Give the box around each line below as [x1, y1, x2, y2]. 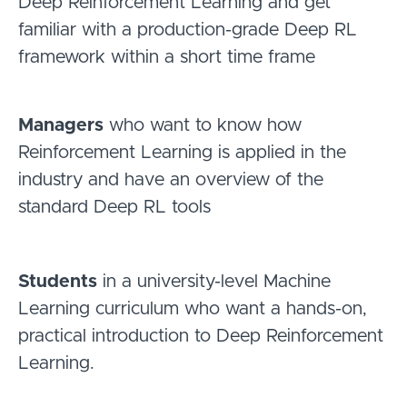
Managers [18, 115, 104, 134]
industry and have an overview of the [18, 170, 323, 189]
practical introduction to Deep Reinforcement [18, 326, 383, 345]
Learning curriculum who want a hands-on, [18, 299, 367, 318]
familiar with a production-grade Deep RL [18, 20, 357, 39]
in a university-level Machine [97, 272, 331, 291]
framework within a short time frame [18, 47, 315, 66]
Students [18, 272, 97, 291]
